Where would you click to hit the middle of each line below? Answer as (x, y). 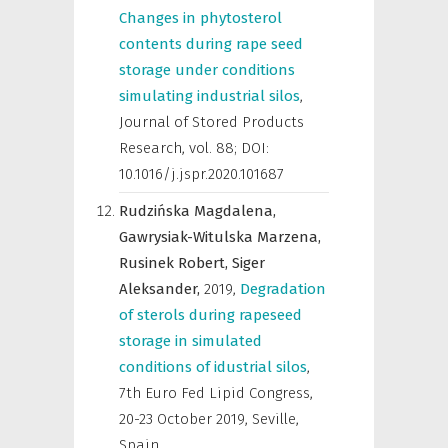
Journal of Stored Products (211, 122)
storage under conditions (207, 70)
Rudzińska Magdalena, (197, 211)
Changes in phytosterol (200, 18)
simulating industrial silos (209, 96)
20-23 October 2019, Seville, (209, 419)
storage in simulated (190, 341)
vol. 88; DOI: (229, 148)
